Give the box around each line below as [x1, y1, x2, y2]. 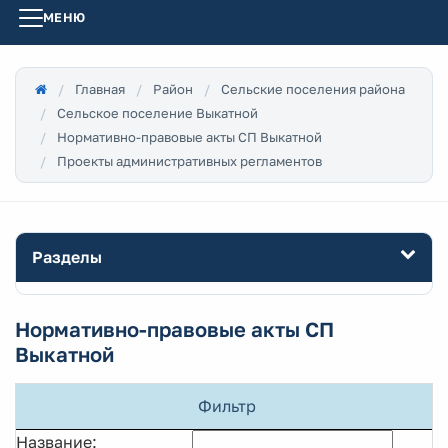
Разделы [32, 247, 102, 267]
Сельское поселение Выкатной [57, 105, 258, 121]
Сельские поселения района [221, 81, 405, 97]
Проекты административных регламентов [57, 153, 322, 169]
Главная [75, 81, 125, 97]
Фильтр [197, 396, 256, 416]
